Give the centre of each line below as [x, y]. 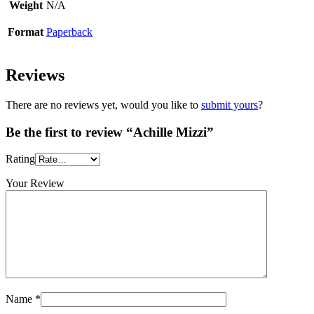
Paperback [69, 32]
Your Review [35, 184]
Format [26, 32]
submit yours [230, 104]
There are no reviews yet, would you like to [103, 104]
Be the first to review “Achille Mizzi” [110, 132]
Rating [20, 159]
